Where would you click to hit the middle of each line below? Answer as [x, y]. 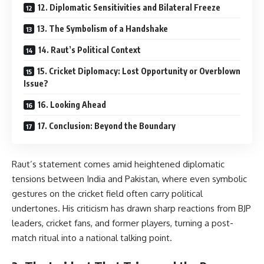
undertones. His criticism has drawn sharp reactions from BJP [131, 209]
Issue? [36, 83]
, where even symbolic [202, 179]
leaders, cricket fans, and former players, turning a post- [123, 223]
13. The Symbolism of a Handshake [103, 28]
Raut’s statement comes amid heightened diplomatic [118, 164]
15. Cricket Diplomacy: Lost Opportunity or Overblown [139, 71]
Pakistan [141, 179]
